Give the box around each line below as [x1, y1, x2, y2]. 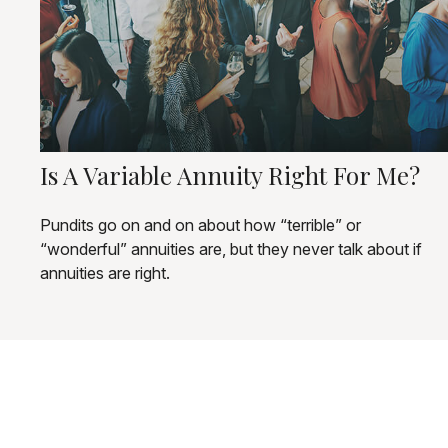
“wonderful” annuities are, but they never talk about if [40, 238, 422, 259]
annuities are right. [40, 262, 170, 283]
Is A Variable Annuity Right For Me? [40, 158, 420, 191]
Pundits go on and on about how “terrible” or [40, 214, 361, 235]
